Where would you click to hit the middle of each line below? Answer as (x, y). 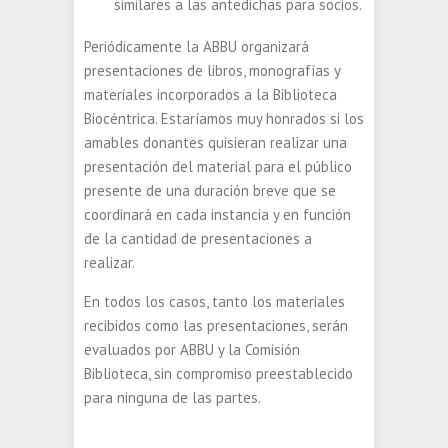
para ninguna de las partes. (172, 397)
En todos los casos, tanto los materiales (214, 301)
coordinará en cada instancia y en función (217, 214)
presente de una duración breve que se (210, 190)
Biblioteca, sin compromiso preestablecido (218, 373)
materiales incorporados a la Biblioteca (210, 94)
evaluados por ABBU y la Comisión (192, 349)
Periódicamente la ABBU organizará (196, 46)
